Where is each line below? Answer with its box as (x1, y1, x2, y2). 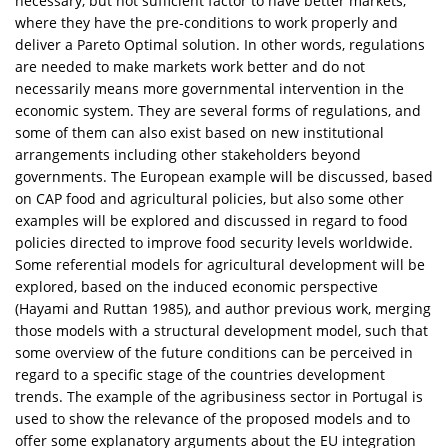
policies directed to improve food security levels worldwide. (15, 232, 413, 252)
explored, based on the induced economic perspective (15, 276, 378, 296)
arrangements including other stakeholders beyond (15, 144, 361, 164)
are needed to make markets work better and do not (15, 56, 365, 76)
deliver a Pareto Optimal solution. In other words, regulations (15, 34, 425, 54)
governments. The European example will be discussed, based (15, 166, 433, 186)
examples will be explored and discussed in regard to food (15, 210, 408, 230)
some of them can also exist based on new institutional (15, 122, 384, 142)
